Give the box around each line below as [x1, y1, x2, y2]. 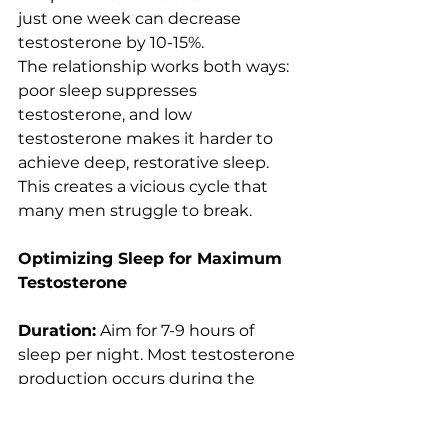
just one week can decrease [18, 9, 245, 29]
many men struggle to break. [18, 201, 252, 221]
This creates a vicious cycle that [18, 177, 272, 197]
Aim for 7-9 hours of [96, 321, 258, 341]
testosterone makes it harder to [18, 129, 277, 149]
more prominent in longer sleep [18, 417, 278, 437]
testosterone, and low [18, 105, 196, 125]
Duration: [18, 321, 96, 341]
